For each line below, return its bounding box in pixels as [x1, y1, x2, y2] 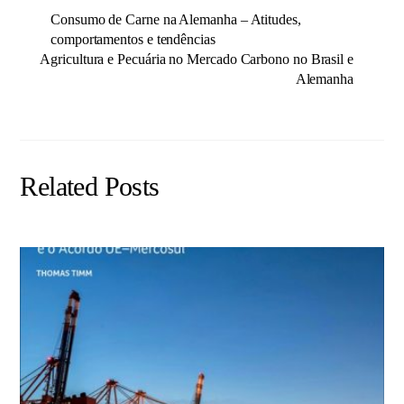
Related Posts [20, 171, 160, 203]
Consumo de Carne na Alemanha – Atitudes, [50, 11, 301, 27]
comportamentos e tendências [50, 31, 216, 47]
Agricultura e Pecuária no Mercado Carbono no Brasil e [40, 50, 353, 67]
